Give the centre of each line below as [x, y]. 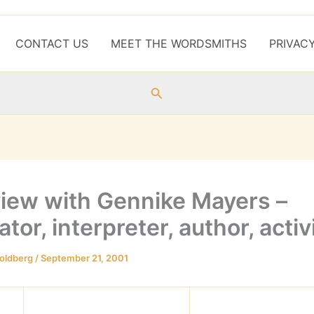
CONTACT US [52, 43]
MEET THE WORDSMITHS [178, 43]
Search [170, 91]
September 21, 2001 [84, 258]
